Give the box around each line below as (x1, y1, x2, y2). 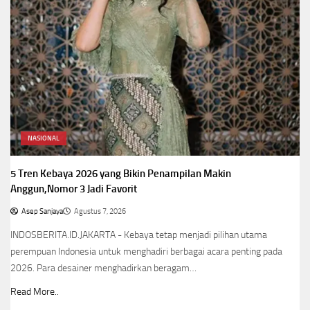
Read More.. (10, 285, 59, 298)
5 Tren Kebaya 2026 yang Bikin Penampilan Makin (10, 167, 231, 180)
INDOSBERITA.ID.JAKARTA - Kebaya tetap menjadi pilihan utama (10, 228, 267, 241)
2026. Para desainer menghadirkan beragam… (10, 262, 197, 274)
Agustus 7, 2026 (74, 206, 126, 216)
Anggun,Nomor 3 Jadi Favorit (10, 182, 137, 195)
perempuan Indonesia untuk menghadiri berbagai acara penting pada (10, 245, 282, 257)
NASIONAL (28, 134, 60, 143)
